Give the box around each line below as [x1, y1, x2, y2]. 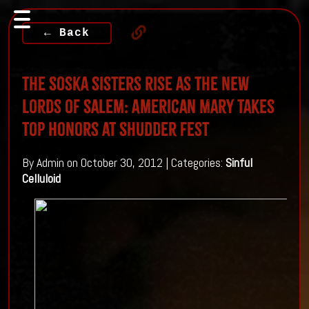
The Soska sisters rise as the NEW [21, 72, 249, 95]
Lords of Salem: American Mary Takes [21, 94, 275, 118]
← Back [43, 26, 90, 39]
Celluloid [21, 170, 61, 187]
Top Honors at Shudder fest [21, 117, 209, 141]
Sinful [225, 154, 252, 171]
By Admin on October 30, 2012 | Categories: [21, 154, 226, 171]
